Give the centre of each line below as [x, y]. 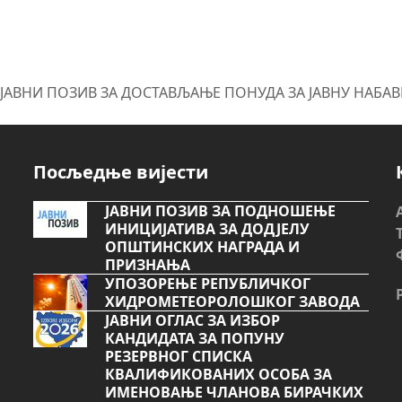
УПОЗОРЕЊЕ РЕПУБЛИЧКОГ [208, 284]
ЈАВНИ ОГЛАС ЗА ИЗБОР [193, 321]
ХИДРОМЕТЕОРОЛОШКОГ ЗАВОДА [233, 302]
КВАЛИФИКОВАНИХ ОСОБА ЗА [219, 375]
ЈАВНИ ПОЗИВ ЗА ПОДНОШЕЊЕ [221, 211]
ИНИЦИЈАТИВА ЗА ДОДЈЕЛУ [208, 229]
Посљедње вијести [121, 172]
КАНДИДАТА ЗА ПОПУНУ [195, 339]
